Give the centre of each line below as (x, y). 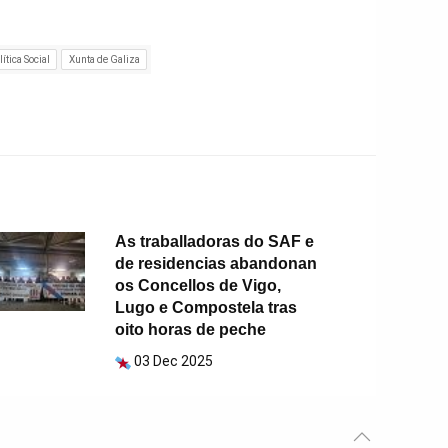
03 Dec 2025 (174, 361)
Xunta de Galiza (104, 59)
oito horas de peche (191, 330)
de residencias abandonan (216, 264)
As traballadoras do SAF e (215, 242)
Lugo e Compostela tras (206, 308)
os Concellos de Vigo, (198, 286)
